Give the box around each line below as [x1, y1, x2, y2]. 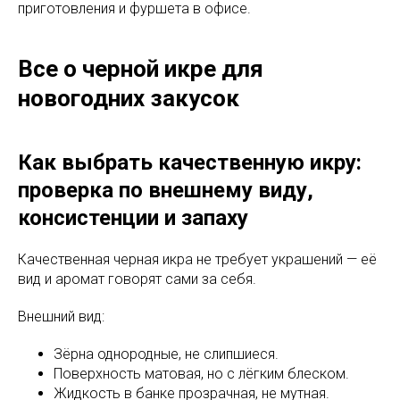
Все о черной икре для [18, 54, 263, 82]
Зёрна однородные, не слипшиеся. [54, 345, 279, 362]
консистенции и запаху [18, 204, 248, 230]
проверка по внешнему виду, [18, 177, 313, 203]
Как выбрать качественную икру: [18, 149, 362, 175]
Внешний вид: [18, 307, 104, 325]
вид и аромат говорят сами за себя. [18, 270, 256, 287]
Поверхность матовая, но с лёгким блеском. [54, 364, 349, 382]
